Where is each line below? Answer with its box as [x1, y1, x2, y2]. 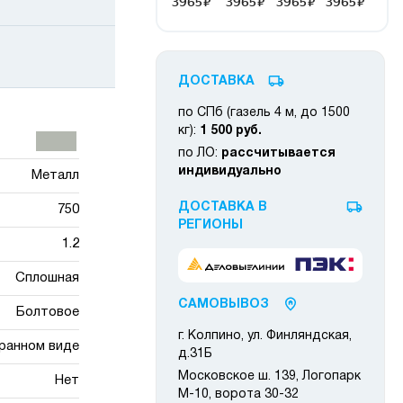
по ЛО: [178, 148, 221, 159]
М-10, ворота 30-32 [178, 389, 299, 401]
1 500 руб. [200, 125, 262, 137]
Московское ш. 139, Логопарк [178, 371, 361, 383]
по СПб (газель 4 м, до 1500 [178, 107, 350, 119]
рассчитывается [221, 148, 336, 159]
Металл [31, 169, 79, 182]
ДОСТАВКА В [178, 201, 267, 213]
